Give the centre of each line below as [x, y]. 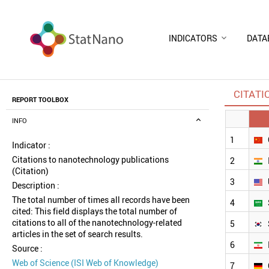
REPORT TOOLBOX [40, 100]
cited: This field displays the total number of [95, 211]
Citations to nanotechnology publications [90, 160]
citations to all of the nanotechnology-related [97, 223]
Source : [27, 249]
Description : [36, 186]
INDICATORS [193, 38]
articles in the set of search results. [77, 234]
